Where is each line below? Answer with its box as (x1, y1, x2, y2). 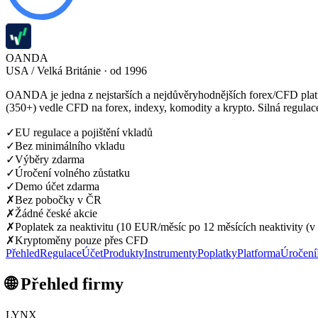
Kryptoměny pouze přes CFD (15, 234, 148, 246)
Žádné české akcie (15, 207, 97, 219)
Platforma (237, 246, 280, 259)
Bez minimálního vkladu (15, 139, 125, 152)
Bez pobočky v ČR (15, 193, 102, 206)
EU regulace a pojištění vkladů (15, 126, 153, 138)
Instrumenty (144, 246, 197, 259)
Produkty (103, 246, 144, 259)
